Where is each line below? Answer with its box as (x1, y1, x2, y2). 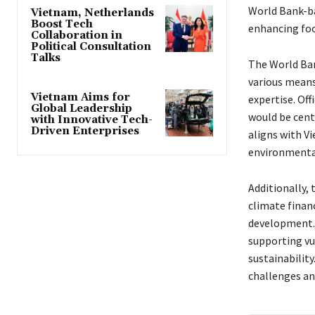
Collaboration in (31, 28, 122, 42)
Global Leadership (31, 101, 132, 115)
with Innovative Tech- (31, 112, 153, 127)
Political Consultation (31, 39, 151, 53)
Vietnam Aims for (31, 90, 130, 104)
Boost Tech (31, 17, 93, 31)
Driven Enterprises (31, 124, 139, 138)
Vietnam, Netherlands (31, 6, 154, 20)
